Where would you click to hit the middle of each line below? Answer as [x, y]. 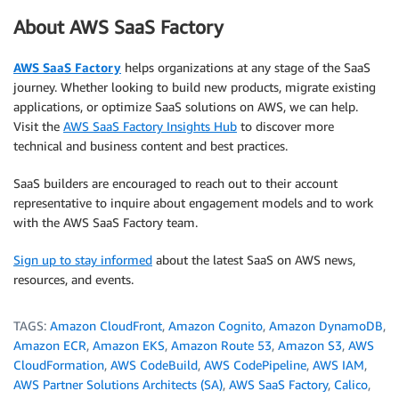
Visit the [38, 126]
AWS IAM [338, 364]
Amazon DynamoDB [326, 325]
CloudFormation [59, 364]
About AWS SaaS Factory [118, 28]
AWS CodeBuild [154, 364]
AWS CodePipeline [255, 364]
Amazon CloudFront [106, 325]
